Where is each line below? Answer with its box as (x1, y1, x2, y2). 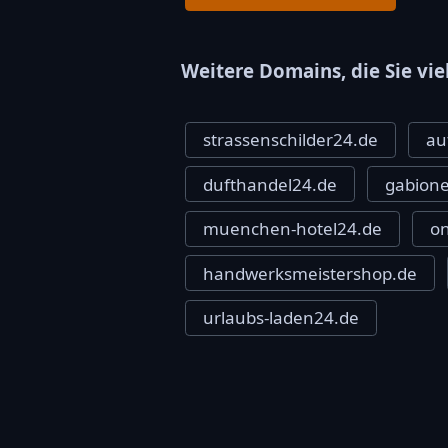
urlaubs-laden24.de (202, 306, 359, 330)
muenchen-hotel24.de (202, 217, 382, 241)
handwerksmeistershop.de (202, 261, 417, 285)
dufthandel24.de (202, 172, 337, 196)
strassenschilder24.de (202, 128, 378, 152)
